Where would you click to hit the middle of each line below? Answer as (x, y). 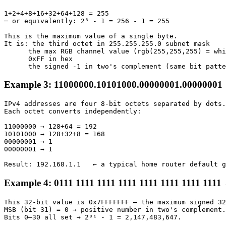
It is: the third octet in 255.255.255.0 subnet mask (107, 43)
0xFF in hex (38, 59)
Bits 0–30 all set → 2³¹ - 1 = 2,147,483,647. (93, 217)
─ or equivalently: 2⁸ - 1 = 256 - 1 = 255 (87, 21)
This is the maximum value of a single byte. (91, 36)
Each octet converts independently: (73, 111)
